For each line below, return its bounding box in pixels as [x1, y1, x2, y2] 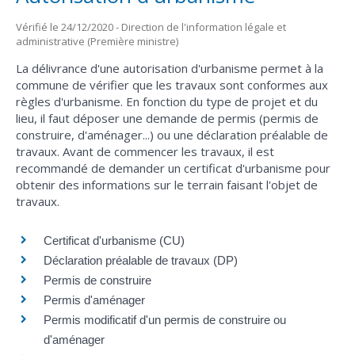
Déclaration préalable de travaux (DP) [44, 254, 238, 268]
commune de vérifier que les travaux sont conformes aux [16, 76, 328, 93]
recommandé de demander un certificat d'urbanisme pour [16, 159, 330, 176]
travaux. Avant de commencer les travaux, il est [16, 143, 274, 159]
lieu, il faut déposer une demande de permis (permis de [16, 109, 319, 126]
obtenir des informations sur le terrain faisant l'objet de [16, 176, 318, 193]
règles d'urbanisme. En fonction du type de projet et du [16, 93, 318, 109]
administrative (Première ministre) [16, 33, 178, 48]
